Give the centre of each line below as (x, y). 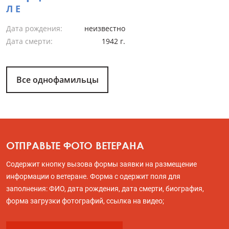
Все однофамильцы (57, 79)
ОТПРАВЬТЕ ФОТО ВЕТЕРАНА (75, 145)
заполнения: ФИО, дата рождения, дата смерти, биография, (105, 188)
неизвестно (105, 28)
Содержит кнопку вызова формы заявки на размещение (101, 164)
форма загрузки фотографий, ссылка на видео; (85, 201)
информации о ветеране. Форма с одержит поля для (93, 176)
